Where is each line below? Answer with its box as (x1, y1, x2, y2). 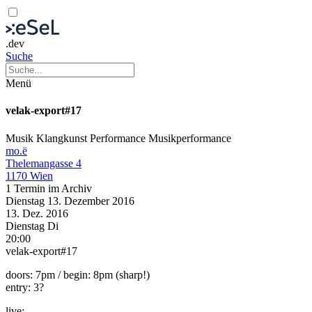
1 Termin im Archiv (6, 182, 92, 194)
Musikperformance (148, 132, 231, 144)
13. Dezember (47, 194, 112, 207)
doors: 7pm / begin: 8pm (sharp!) (6, 268, 150, 281)
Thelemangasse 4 (6, 157, 81, 169)
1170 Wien (6, 169, 53, 182)
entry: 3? (6, 281, 44, 293)
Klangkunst (36, 132, 90, 144)
